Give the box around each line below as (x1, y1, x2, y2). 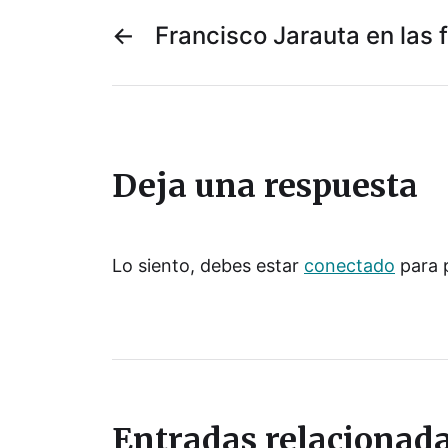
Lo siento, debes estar (112, 255, 304, 277)
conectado (304, 255, 395, 277)
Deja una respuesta (112, 166, 418, 207)
